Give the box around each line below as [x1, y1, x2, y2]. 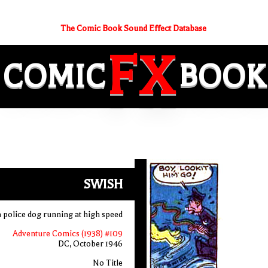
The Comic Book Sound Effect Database [60, 23, 206, 33]
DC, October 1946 [57, 239, 123, 249]
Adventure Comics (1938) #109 [12, 229, 123, 239]
